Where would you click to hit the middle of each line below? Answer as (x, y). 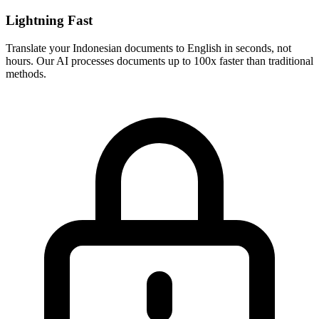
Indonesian (97, 48)
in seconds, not (256, 48)
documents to (155, 48)
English (204, 48)
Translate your (39, 48)
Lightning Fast (49, 20)
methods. (26, 73)
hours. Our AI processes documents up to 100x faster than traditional (159, 61)
